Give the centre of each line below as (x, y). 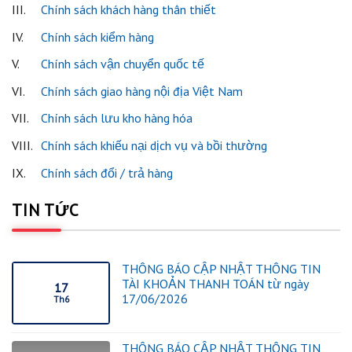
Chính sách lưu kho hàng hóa (116, 118)
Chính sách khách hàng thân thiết (128, 10)
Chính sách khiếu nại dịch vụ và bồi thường (154, 146)
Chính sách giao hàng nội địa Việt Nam (141, 91)
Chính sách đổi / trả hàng (106, 172)
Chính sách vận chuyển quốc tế (122, 64)
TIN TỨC (46, 210)
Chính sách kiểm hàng (97, 37)
